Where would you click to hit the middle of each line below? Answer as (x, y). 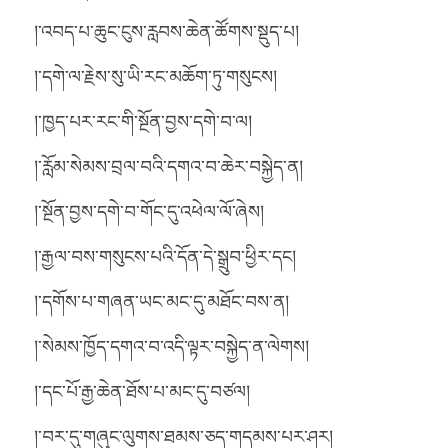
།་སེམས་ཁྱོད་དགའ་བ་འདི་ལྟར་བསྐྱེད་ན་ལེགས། (171, 345)
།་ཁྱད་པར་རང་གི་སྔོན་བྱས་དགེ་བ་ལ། (143, 120)
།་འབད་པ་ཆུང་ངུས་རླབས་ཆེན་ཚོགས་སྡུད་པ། (166, 30)
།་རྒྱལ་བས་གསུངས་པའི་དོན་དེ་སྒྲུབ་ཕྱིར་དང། (165, 255)
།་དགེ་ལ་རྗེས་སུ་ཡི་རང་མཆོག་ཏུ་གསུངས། (155, 75)
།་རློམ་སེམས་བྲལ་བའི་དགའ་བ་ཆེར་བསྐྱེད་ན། (168, 165)
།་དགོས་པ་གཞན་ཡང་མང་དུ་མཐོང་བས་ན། (161, 300)
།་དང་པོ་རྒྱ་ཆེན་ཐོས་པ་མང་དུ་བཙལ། (142, 390)
